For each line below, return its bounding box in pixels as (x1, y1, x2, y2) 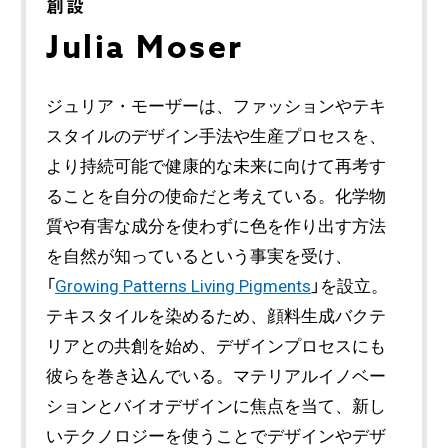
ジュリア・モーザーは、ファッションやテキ (46, 96, 387, 117)
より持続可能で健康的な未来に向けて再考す (46, 156, 387, 177)
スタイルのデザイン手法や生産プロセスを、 (46, 126, 387, 147)
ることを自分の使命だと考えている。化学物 (46, 186, 387, 207)
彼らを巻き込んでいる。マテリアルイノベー (46, 366, 387, 387)
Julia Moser (46, 25, 244, 73)
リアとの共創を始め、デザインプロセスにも (46, 336, 387, 357)
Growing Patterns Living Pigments (55, 276, 312, 297)
